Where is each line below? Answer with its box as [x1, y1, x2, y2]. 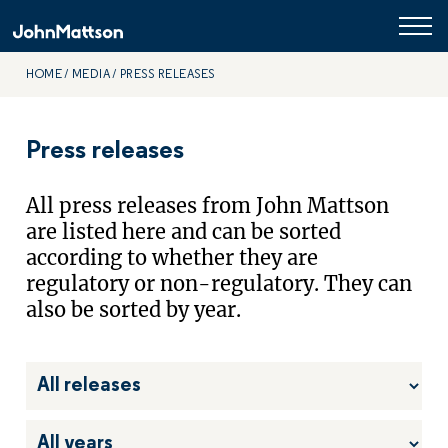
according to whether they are [26, 245, 318, 270]
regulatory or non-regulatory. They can [26, 271, 412, 296]
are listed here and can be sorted [26, 219, 341, 244]
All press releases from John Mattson [26, 193, 389, 218]
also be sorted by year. [26, 297, 241, 322]
